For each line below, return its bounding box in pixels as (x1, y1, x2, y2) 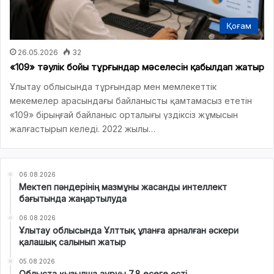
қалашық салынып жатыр (19, 236, 126, 247)
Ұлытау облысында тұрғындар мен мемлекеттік (10, 81, 217, 92)
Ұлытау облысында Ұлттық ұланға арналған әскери (19, 224, 239, 235)
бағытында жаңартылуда (19, 193, 127, 204)
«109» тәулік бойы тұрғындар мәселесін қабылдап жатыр (10, 61, 264, 73)
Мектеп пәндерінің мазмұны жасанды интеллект (19, 181, 227, 192)
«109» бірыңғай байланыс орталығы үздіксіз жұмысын (10, 109, 238, 120)
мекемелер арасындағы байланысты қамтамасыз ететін (10, 95, 252, 106)
